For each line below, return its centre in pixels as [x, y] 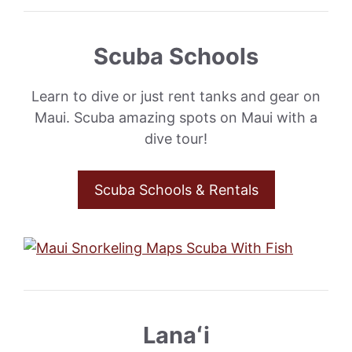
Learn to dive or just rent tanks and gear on [176, 96]
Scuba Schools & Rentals [176, 189]
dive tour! [176, 138]
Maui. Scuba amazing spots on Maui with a [176, 117]
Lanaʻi [176, 335]
